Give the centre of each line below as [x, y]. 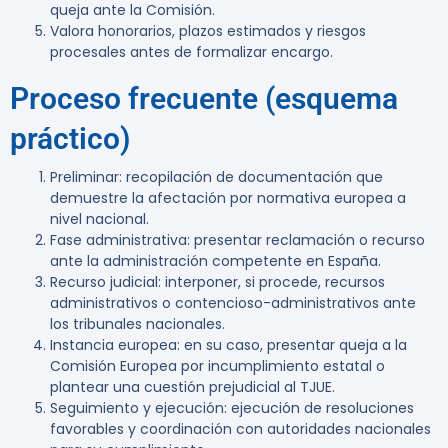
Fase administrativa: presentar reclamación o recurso [237, 240]
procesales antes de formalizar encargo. [191, 52]
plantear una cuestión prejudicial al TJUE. [192, 387]
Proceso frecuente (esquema [204, 99]
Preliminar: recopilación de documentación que [216, 177]
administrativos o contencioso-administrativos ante [233, 303]
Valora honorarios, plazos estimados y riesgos [208, 31]
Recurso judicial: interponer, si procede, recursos [217, 282]
